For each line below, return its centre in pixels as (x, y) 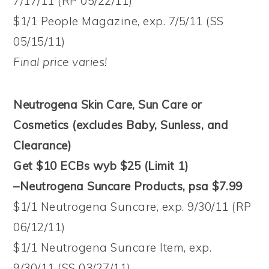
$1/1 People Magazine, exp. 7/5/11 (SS (119, 21)
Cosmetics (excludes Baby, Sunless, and (121, 125)
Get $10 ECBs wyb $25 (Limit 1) (101, 165)
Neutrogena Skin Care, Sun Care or (107, 104)
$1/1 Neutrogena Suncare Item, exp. (113, 247)
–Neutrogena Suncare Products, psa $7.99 (128, 186)
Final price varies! (60, 62)
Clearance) (43, 145)
